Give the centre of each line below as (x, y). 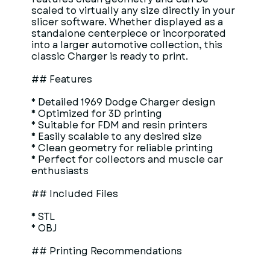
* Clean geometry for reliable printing (122, 148)
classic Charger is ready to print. (110, 56)
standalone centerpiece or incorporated (129, 33)
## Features (62, 79)
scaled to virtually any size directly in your (133, 11)
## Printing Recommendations (107, 251)
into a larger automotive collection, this (127, 45)
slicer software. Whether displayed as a (127, 22)
